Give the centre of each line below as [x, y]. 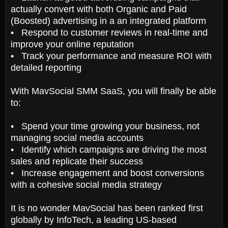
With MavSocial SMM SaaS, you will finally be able [113, 91]
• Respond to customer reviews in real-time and [109, 32]
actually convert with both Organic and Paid [99, 9]
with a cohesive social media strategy [88, 184]
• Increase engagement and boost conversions [107, 173]
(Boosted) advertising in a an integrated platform [110, 21]
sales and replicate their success [78, 161]
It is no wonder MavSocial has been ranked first [107, 208]
